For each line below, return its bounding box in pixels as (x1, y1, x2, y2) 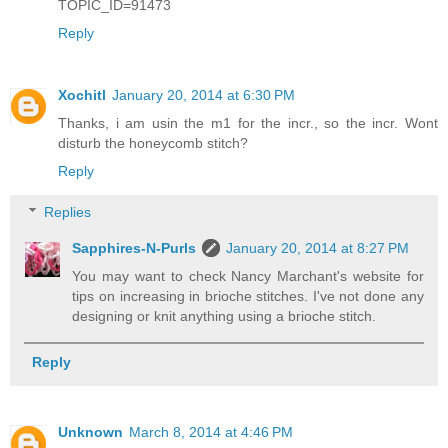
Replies (44, 204, 92, 221)
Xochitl (58, 86, 106, 103)
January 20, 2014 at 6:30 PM (112, 86, 295, 103)
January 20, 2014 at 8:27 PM (226, 240, 410, 257)
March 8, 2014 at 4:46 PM (129, 423, 293, 440)
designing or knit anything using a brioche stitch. (72, 308, 377, 325)
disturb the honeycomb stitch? (58, 134, 248, 151)
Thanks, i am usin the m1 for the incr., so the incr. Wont (58, 114, 438, 131)
